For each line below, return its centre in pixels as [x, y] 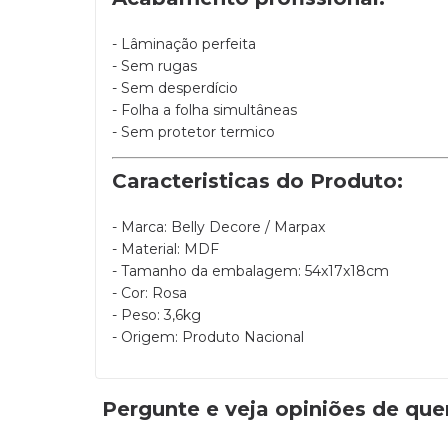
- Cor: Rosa [149, 293]
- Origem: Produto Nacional [208, 337]
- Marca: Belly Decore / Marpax [218, 227]
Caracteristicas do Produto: [257, 181]
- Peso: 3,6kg [156, 315]
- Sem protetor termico [193, 132]
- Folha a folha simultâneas [204, 110]
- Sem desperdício [175, 88]
